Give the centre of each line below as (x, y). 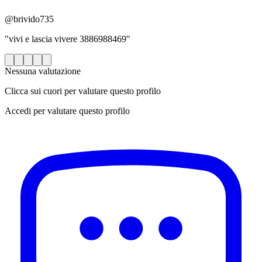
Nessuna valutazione (43, 71)
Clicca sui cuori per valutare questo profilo (83, 91)
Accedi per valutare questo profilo (67, 111)
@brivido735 (29, 19)
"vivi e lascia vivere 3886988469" (68, 39)
